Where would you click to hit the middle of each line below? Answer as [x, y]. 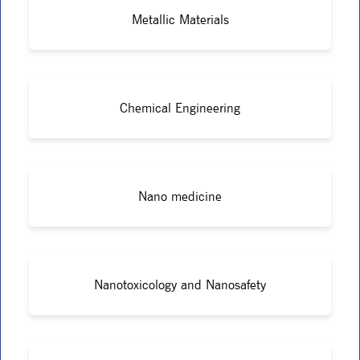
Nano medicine [180, 196]
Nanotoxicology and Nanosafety [180, 284]
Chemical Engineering [180, 108]
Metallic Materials [180, 19]
